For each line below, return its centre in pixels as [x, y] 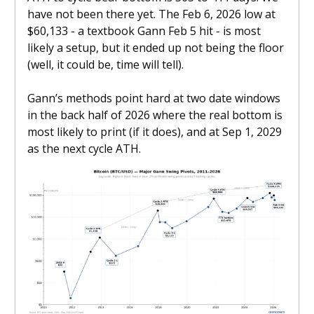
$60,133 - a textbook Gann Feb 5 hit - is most [144, 30]
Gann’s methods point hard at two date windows [154, 98]
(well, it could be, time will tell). [105, 64]
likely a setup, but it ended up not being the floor [156, 47]
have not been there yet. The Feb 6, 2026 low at [151, 14]
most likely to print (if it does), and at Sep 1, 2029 [155, 131]
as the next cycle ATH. [84, 148]
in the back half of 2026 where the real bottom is [155, 115]
